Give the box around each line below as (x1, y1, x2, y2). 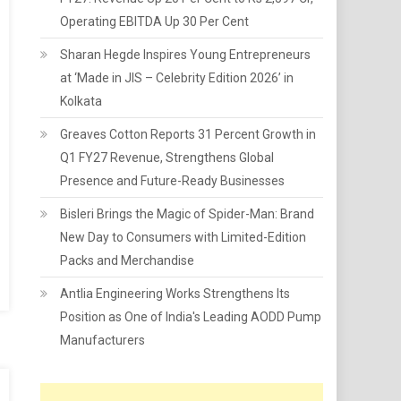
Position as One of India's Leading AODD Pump (60, 310, 322, 324)
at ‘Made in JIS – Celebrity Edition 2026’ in (60, 71, 294, 85)
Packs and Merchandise (60, 253, 195, 268)
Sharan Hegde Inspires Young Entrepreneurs (60, 47, 311, 62)
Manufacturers (60, 333, 146, 347)
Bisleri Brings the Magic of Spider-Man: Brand (60, 207, 315, 221)
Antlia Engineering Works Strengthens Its (60, 286, 291, 301)
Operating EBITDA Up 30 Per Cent (60, 14, 250, 29)
